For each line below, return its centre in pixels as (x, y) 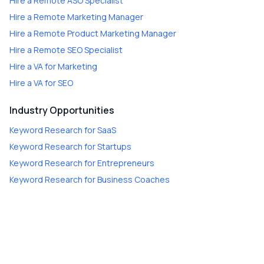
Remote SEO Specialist (78, 50)
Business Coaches (133, 179)
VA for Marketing (65, 66)
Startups (114, 146)
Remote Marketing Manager (88, 17)
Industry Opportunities (62, 110)
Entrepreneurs (126, 163)
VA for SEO (53, 83)
